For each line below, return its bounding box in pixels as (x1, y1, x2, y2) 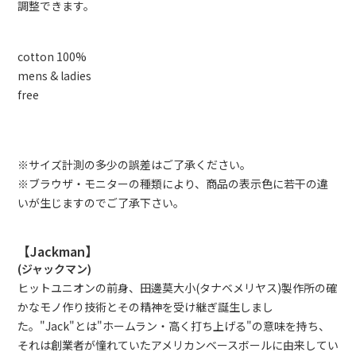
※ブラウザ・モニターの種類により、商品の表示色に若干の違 (17, 176, 328, 192)
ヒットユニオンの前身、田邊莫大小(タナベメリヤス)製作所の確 (17, 280, 337, 296)
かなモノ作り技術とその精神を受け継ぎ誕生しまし (17, 299, 273, 315)
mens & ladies (17, 68, 91, 83)
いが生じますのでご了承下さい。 (17, 195, 184, 211)
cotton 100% (17, 48, 87, 64)
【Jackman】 (17, 242, 98, 261)
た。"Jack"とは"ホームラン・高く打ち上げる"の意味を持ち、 (17, 318, 330, 334)
